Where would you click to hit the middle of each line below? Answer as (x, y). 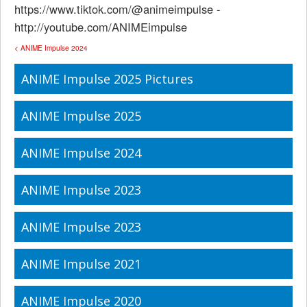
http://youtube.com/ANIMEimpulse (101, 27)
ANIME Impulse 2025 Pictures (107, 79)
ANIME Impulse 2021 (81, 264)
